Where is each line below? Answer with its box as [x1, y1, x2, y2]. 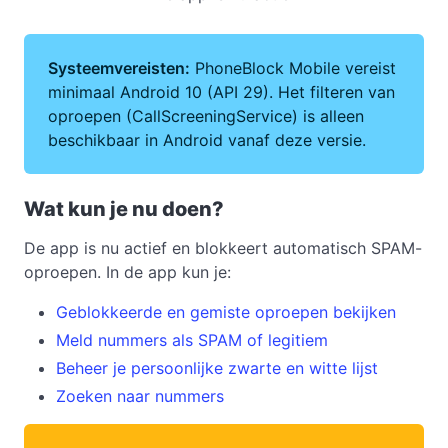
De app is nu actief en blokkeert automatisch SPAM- [24, 238, 422, 259]
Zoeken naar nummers [56, 386, 224, 407]
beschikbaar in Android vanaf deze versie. [48, 130, 366, 151]
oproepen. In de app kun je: [24, 262, 231, 283]
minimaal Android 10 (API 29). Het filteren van [48, 82, 395, 103]
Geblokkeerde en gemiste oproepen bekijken [56, 302, 396, 323]
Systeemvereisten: [48, 58, 190, 79]
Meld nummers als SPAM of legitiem [56, 330, 328, 351]
